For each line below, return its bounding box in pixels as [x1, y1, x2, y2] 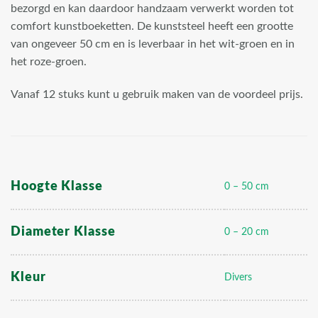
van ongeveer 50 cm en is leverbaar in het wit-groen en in [11, 38, 295, 50]
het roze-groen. [11, 56, 87, 68]
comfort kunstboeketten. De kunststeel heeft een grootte [11, 21, 293, 33]
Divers [224, 272, 252, 283]
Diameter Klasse [11, 225, 116, 239]
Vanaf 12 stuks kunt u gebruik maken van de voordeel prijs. [11, 89, 303, 101]
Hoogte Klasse [11, 180, 103, 194]
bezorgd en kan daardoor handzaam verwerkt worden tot [11, 3, 294, 15]
